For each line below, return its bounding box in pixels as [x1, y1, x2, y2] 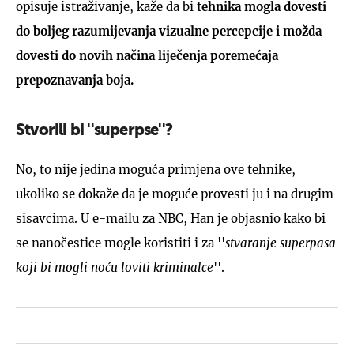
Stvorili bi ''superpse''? [16, 122, 172, 139]
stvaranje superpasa [225, 235, 336, 250]
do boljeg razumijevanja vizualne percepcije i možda [16, 23, 322, 39]
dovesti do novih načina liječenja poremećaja [16, 47, 278, 63]
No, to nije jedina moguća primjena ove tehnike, [16, 161, 296, 177]
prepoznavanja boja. [16, 72, 134, 88]
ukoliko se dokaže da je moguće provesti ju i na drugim [16, 186, 333, 201]
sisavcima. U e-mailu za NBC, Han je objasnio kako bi [16, 210, 326, 226]
